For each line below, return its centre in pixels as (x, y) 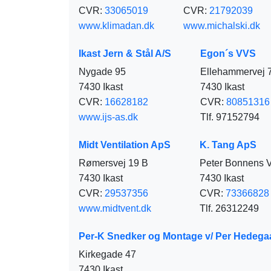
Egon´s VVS (228, 53)
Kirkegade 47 (107, 254)
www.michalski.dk (222, 25)
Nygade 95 (102, 71)
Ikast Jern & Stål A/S (125, 53)
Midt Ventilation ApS (125, 145)
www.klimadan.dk (116, 25)
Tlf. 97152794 (230, 117)
